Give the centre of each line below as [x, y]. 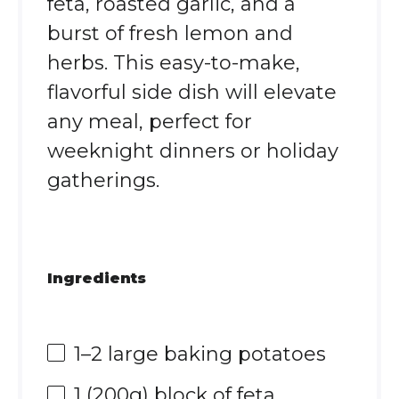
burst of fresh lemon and [170, 33]
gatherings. [103, 180]
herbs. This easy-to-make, [173, 63]
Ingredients [96, 277]
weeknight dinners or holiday [192, 151]
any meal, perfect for [149, 122]
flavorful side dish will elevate [191, 92]
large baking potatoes [214, 354]
